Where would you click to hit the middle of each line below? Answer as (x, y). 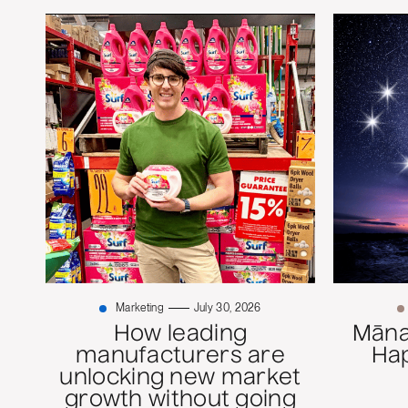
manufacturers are (180, 357)
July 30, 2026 (227, 308)
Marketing (140, 308)
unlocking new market (180, 379)
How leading (180, 336)
